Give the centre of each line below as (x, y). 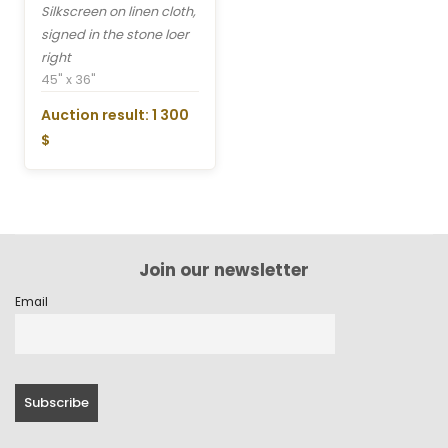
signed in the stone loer (115, 35)
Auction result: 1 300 (115, 114)
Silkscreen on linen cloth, (118, 12)
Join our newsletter (224, 269)
